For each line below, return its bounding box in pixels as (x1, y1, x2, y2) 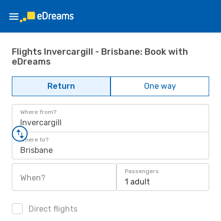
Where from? (20, 109, 56, 115)
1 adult (125, 177, 150, 186)
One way (144, 81, 176, 91)
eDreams (12, 56, 51, 67)
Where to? (20, 136, 48, 143)
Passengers (125, 168, 159, 175)
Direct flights (27, 204, 77, 214)
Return (47, 81, 75, 91)
